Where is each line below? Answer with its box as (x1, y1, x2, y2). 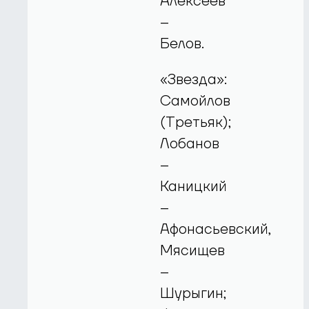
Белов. (160, 34, 205, 53)
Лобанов (160, 134, 220, 153)
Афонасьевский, (160, 219, 272, 239)
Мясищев (160, 241, 226, 260)
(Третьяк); (160, 112, 232, 132)
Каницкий (160, 177, 228, 196)
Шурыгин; (160, 283, 227, 303)
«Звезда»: (160, 70, 228, 89)
